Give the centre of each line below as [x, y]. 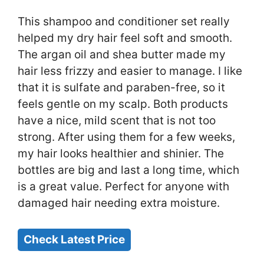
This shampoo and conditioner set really [124, 22]
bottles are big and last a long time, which [128, 170]
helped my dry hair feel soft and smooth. [125, 38]
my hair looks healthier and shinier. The [121, 154]
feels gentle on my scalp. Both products [123, 104]
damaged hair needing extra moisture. [119, 203]
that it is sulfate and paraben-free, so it [121, 88]
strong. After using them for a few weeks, [126, 137]
